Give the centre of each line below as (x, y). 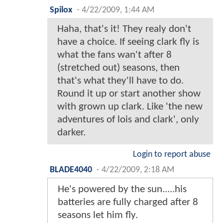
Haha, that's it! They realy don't (124, 29)
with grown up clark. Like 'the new (130, 107)
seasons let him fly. (98, 215)
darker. (71, 132)
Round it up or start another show (129, 94)
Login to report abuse (172, 154)
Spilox (61, 10)
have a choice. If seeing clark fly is (128, 42)
